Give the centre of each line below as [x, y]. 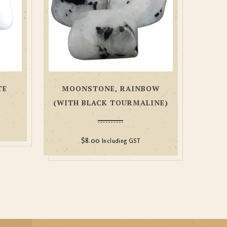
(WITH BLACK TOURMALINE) [110, 102]
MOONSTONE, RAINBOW [110, 88]
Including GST [121, 141]
